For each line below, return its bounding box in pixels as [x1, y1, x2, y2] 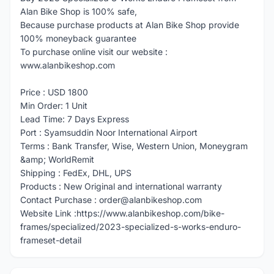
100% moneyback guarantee [20, 33, 136, 43]
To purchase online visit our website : [20, 46, 168, 57]
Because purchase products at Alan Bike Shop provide [20, 20, 239, 30]
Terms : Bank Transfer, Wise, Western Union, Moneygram [20, 141, 248, 151]
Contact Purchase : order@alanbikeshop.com [20, 194, 202, 205]
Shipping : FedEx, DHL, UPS [20, 168, 131, 178]
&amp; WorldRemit [20, 154, 94, 165]
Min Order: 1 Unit [20, 100, 87, 111]
